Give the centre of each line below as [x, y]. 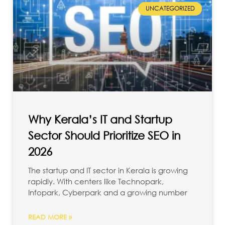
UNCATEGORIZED [170, 9]
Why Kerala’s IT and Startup [100, 120]
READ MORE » [50, 217]
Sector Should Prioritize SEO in [104, 136]
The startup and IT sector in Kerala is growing [108, 171]
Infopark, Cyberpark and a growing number [108, 193]
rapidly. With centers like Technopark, [96, 182]
